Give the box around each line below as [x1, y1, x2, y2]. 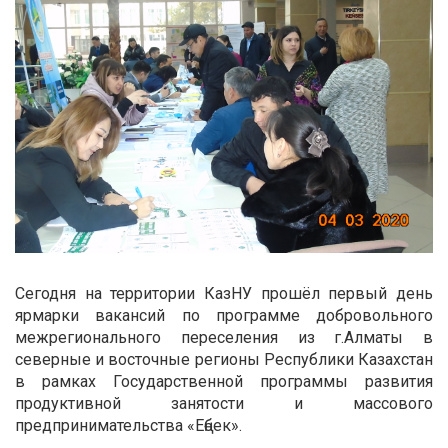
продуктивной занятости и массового [15, 393, 433, 413]
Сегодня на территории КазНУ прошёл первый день [15, 283, 433, 303]
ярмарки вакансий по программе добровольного [15, 305, 433, 325]
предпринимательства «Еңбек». [15, 415, 242, 435]
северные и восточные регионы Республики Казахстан [15, 349, 433, 369]
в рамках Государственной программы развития [15, 371, 433, 391]
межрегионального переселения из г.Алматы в [15, 327, 433, 347]
